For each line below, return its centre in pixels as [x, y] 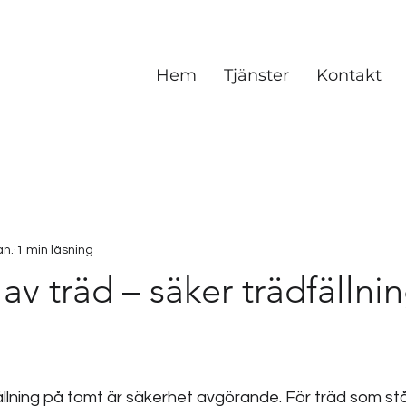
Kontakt [349, 75]
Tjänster [256, 75]
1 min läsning [55, 250]
